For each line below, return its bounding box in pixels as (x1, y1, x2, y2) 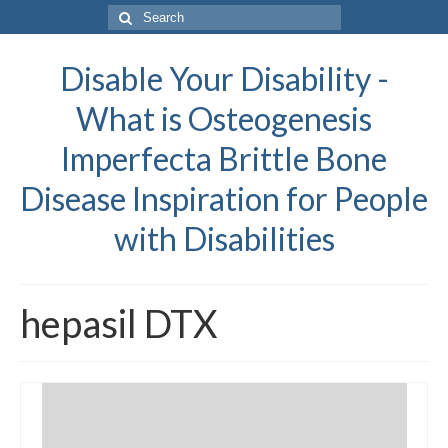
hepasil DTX (20, 300, 217, 346)
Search (106, 6, 154, 22)
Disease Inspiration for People (20, 179, 428, 218)
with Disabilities (113, 219, 335, 258)
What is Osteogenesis (76, 99, 372, 138)
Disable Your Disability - (59, 59, 389, 98)
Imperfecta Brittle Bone (61, 139, 387, 178)
